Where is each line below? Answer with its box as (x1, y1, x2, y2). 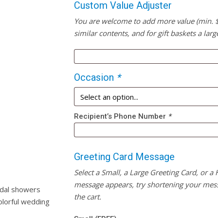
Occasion (74, 72, 117, 83)
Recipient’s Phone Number (74, 112, 168, 121)
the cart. (74, 192, 102, 201)
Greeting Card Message (74, 151, 175, 163)
